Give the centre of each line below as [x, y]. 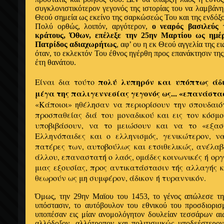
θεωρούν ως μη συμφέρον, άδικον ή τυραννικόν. [120, 178]
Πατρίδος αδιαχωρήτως [76, 44]
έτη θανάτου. [55, 62]
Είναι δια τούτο [65, 82]
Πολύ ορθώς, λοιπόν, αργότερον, [91, 26]
